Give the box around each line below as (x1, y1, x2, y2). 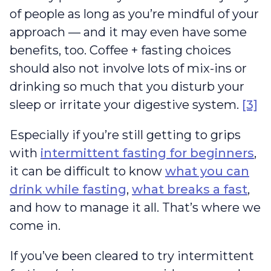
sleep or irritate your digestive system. (10, 97, 242, 112)
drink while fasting (10, 181, 126, 197)
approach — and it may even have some (10, 24, 247, 39)
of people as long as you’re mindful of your (10, 6, 259, 21)
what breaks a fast (132, 181, 247, 197)
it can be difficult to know (10, 163, 165, 178)
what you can (165, 163, 249, 178)
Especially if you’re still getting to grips (10, 127, 241, 142)
